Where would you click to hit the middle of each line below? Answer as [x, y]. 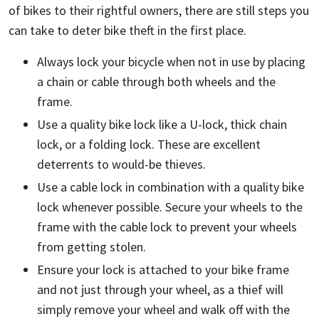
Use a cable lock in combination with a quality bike [171, 187]
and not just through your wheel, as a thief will [160, 290]
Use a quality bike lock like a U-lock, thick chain [162, 125]
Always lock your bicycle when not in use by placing [171, 62]
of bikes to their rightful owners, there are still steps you [159, 11]
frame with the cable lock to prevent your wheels [167, 227]
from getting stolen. [91, 247]
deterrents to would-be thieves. [121, 164]
